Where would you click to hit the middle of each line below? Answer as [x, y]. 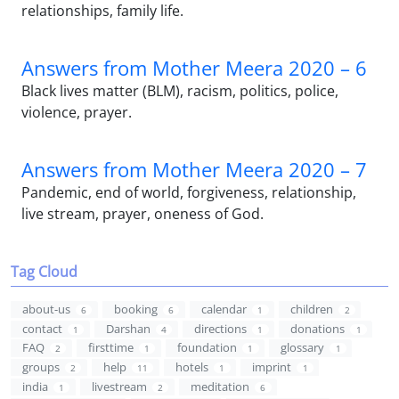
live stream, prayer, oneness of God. [142, 213]
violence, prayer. [77, 112]
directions [221, 328]
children [312, 309]
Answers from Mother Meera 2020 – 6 [194, 68]
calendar [224, 309]
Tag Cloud [44, 271]
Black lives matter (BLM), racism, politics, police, [180, 90]
